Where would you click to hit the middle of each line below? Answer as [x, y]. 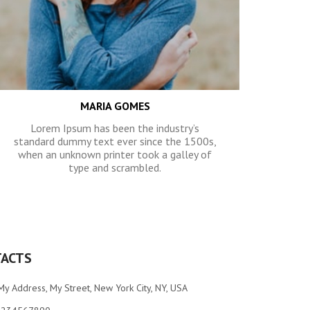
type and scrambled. [115, 167]
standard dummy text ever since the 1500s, [115, 141]
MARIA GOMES [115, 106]
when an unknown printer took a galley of [115, 154]
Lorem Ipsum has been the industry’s [115, 128]
